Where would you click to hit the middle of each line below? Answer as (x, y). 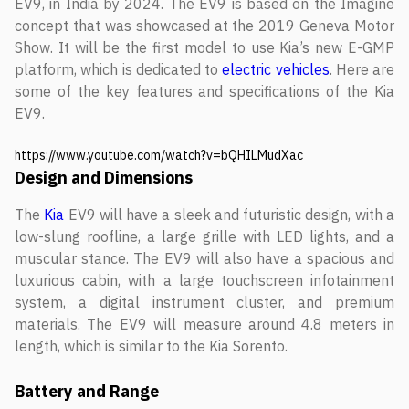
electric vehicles (276, 69)
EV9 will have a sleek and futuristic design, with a (230, 215)
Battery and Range (87, 391)
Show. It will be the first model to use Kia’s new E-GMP (204, 47)
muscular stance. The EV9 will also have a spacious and (204, 258)
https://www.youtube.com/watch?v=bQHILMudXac (159, 155)
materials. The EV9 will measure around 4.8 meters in (204, 324)
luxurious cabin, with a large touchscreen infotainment (204, 280)
